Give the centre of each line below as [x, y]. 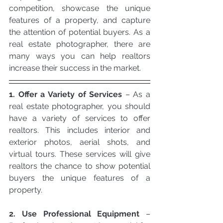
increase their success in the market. [75, 68]
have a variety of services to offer [80, 118]
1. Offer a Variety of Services [66, 94]
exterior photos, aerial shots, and [80, 142]
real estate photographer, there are [80, 44]
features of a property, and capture [80, 20]
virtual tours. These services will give [80, 154]
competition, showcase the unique [80, 8]
